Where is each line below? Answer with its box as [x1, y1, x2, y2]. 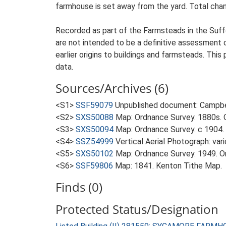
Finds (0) [55, 179, 102, 195]
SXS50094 [76, 125, 114, 134]
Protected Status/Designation [55, 201, 218, 217]
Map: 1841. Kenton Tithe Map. [115, 161, 222, 171]
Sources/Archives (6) [55, 80, 168, 96]
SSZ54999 [76, 137, 114, 146]
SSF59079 [76, 100, 113, 110]
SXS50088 [76, 112, 114, 122]
